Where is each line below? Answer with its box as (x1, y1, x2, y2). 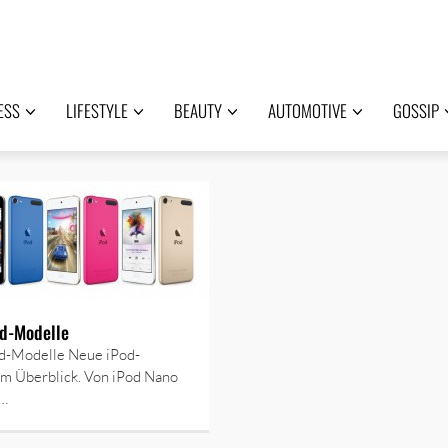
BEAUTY (173, 98, 222, 123)
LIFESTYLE (65, 98, 128, 123)
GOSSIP (392, 98, 439, 123)
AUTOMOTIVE (267, 98, 347, 123)
